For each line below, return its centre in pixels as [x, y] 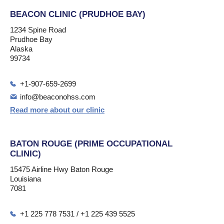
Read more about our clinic [57, 110]
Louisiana [25, 179]
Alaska [21, 49]
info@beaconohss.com [58, 97]
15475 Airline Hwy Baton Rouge [61, 169]
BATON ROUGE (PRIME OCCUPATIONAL [91, 144]
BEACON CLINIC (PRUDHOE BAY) [78, 14]
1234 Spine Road [38, 30]
